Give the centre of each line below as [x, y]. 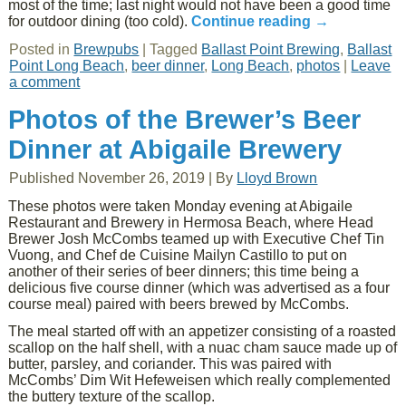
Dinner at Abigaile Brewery [175, 150]
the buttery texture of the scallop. [112, 396]
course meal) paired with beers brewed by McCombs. [179, 304]
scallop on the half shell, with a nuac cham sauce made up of [203, 348]
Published [42, 178]
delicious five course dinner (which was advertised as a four [199, 288]
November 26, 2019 [142, 178]
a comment [45, 82]
